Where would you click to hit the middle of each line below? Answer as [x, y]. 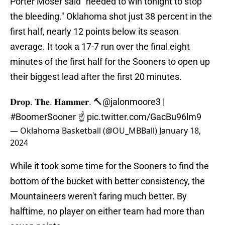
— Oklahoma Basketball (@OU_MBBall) [85, 131]
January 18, [180, 131]
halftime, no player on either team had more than [107, 211]
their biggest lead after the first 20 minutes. [96, 77]
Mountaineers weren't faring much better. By [98, 196]
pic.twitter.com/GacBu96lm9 [144, 117]
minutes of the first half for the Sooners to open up [110, 62]
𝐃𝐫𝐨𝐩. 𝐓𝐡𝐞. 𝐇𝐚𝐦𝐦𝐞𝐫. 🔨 [56, 102]
